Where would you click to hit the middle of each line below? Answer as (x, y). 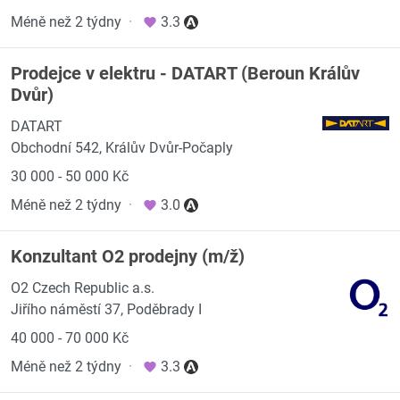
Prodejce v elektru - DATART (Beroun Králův (185, 73)
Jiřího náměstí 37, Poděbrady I (106, 309)
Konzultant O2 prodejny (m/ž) (128, 256)
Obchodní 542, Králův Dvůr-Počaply (122, 148)
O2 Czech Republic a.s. (83, 288)
